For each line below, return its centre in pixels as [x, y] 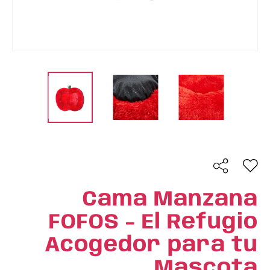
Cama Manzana [170, 199]
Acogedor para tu [151, 245]
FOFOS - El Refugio [153, 222]
